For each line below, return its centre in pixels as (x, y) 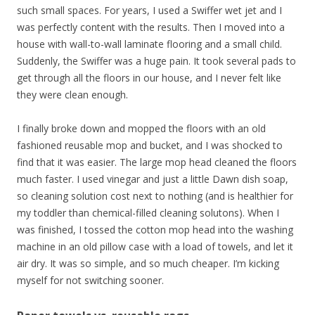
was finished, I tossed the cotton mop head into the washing (155, 230)
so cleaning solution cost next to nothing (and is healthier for (155, 196)
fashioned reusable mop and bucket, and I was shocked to (150, 145)
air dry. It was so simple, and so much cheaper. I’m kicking (148, 263)
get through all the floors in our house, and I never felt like (149, 78)
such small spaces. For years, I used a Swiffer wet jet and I (149, 10)
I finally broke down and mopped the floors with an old (141, 128)
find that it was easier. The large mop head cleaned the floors (157, 162)
